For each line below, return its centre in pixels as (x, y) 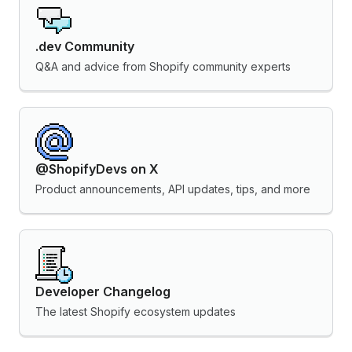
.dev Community (85, 46)
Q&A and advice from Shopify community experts (163, 66)
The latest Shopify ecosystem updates (136, 311)
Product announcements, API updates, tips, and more (173, 189)
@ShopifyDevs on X (97, 169)
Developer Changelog (103, 291)
